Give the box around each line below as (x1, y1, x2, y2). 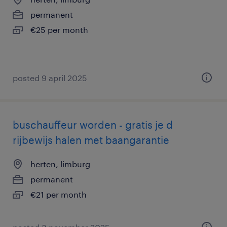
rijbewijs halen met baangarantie (13, 134, 169, 146)
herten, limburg (30, 159, 90, 169)
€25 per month (30, 25, 88, 34)
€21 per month (30, 190, 87, 199)
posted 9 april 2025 (13, 73, 87, 83)
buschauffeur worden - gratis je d (13, 119, 173, 131)
